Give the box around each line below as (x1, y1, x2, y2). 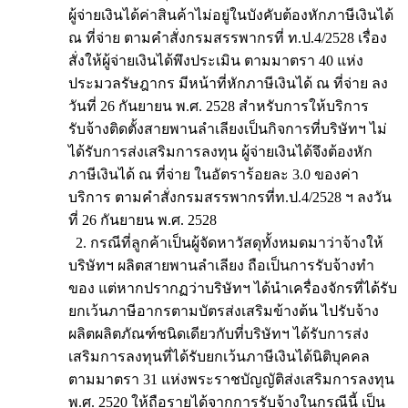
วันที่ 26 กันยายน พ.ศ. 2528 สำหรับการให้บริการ (68, 98, 369, 114)
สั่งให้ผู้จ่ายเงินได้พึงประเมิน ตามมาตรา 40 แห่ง (68, 53, 363, 68)
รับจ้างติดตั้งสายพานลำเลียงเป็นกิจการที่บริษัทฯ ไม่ (68, 121, 387, 137)
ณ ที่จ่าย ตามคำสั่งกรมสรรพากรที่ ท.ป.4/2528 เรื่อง (68, 30, 387, 46)
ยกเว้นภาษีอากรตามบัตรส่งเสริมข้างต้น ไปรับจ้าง (68, 303, 379, 319)
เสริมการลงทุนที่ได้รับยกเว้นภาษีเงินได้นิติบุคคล (68, 349, 370, 364)
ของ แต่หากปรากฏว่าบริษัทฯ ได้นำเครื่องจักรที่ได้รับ (68, 280, 397, 296)
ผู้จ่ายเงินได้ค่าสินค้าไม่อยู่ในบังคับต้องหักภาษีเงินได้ (68, 7, 393, 23)
